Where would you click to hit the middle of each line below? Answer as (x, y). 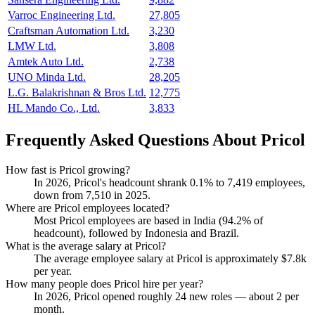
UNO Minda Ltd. (47, 77)
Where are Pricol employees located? (88, 207)
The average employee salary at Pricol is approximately (157, 258)
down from (60, 195)
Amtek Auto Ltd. (46, 62)
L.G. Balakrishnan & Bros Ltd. (77, 93)
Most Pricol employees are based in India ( (128, 220)
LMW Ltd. (32, 46)
